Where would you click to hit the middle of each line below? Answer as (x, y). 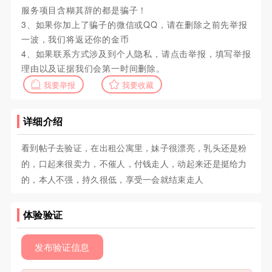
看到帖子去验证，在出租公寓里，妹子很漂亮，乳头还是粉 (134, 148)
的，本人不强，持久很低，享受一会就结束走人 (112, 179)
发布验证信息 (62, 247)
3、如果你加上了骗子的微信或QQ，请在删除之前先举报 (134, 25)
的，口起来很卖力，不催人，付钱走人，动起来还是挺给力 (134, 164)
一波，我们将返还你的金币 (75, 39)
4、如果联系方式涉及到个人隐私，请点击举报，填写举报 (136, 54)
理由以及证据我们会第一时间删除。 (93, 68)
